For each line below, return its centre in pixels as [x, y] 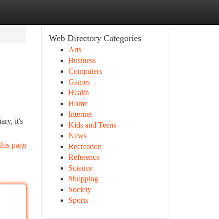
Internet [80, 114]
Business [82, 60]
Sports [78, 200]
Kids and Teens [92, 125]
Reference [84, 157]
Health [78, 93]
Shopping [83, 179]
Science [80, 168]
